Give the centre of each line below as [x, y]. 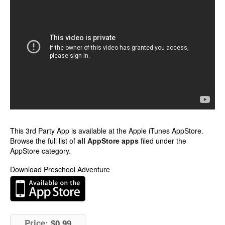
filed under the [162, 141]
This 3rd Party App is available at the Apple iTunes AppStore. [107, 131]
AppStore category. [40, 151]
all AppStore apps [108, 141]
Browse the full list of [44, 141]
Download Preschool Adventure [60, 169]
